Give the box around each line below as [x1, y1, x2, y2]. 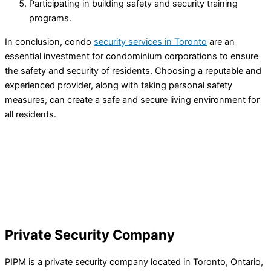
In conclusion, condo [5, 36, 94, 47]
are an [207, 36, 235, 47]
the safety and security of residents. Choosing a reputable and [5, 65, 261, 76]
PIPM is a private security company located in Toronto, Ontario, [5, 256, 263, 267]
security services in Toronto [94, 36, 207, 47]
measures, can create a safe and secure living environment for [5, 94, 260, 105]
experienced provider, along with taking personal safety [5, 79, 232, 91]
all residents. [5, 108, 56, 120]
